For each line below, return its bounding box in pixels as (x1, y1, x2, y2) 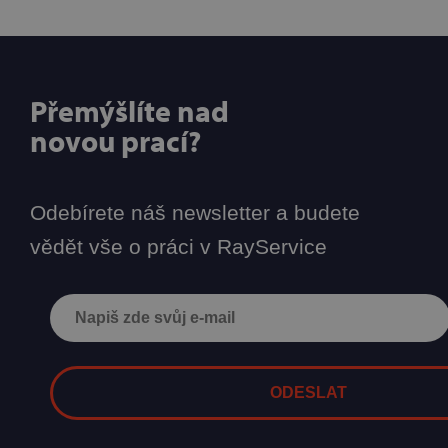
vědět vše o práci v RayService (30, 234, 327, 259)
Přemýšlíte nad (30, 91, 229, 130)
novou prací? (30, 121, 201, 160)
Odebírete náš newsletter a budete (30, 200, 360, 225)
